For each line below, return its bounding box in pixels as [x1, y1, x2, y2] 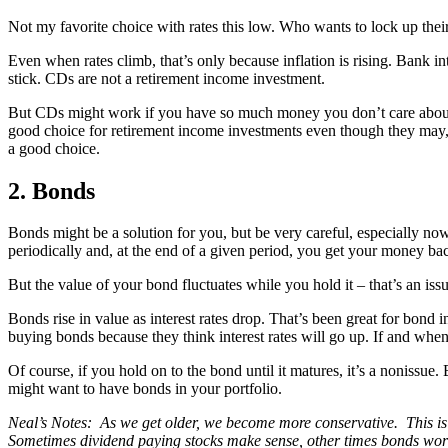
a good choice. [8, 139, 100, 157]
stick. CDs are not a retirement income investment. [8, 69, 325, 87]
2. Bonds [8, 177, 95, 204]
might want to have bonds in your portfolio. [8, 380, 282, 398]
